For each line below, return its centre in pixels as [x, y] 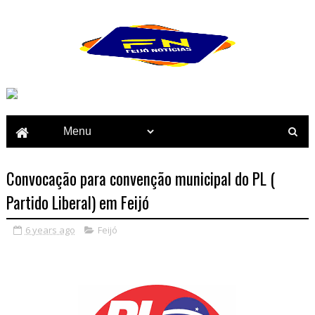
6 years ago [50, 230]
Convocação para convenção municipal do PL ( [140, 179]
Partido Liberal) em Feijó [77, 202]
